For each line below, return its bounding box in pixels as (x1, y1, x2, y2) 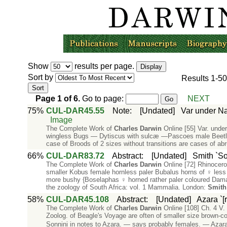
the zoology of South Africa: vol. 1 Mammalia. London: (46, 183, 208, 191)
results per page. (72, 62, 136, 70)
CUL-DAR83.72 (46, 152, 104, 160)
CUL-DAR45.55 (46, 106, 104, 115)
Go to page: (80, 94, 126, 103)
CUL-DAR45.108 (46, 195, 109, 204)
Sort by (27, 73, 55, 82)
